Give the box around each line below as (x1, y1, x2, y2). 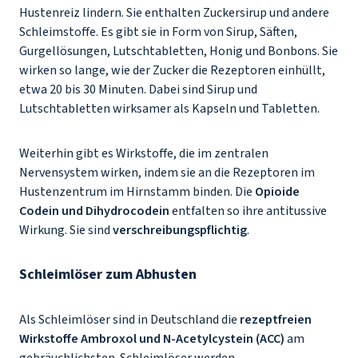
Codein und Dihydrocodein (19, 202, 169, 220)
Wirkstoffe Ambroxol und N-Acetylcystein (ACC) (19, 330, 284, 348)
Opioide (255, 183, 300, 201)
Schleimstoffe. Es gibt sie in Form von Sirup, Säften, (19, 23, 297, 41)
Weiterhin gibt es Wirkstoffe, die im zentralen (19, 145, 268, 162)
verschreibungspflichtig (113, 221, 247, 239)
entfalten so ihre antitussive (169, 202, 327, 220)
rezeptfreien (240, 311, 312, 328)
